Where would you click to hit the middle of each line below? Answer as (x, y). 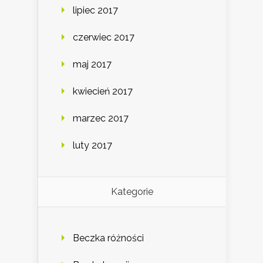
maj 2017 (92, 65)
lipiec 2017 (95, 11)
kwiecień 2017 (103, 92)
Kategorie (132, 192)
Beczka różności (108, 238)
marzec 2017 (101, 119)
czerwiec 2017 (104, 38)
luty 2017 (92, 146)
